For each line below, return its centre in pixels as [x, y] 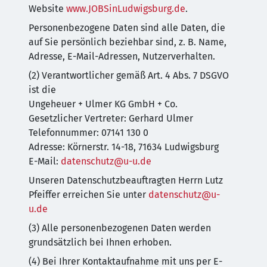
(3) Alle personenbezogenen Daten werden [120, 228]
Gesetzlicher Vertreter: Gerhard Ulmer [111, 118]
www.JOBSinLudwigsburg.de [126, 9]
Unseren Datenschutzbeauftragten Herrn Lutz [126, 180]
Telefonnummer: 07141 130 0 [89, 133]
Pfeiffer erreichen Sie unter [89, 195]
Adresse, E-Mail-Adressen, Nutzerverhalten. [122, 56]
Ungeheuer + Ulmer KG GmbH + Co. [103, 104]
